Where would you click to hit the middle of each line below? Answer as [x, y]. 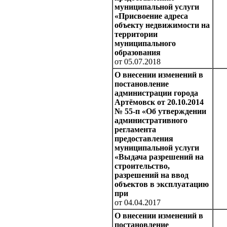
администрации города [156, 93]
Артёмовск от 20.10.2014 [159, 102]
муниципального [145, 44]
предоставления [144, 139]
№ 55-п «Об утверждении [160, 111]
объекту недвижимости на [162, 25]
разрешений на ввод [152, 175]
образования [138, 53]
